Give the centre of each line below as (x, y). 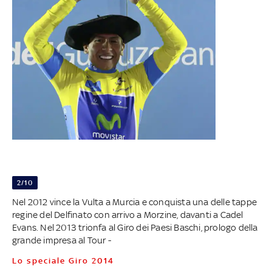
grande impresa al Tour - (61, 240)
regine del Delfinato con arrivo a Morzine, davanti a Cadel (127, 215)
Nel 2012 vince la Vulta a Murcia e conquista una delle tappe (134, 202)
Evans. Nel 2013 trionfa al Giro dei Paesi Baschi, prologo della (135, 228)
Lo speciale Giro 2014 (66, 261)
